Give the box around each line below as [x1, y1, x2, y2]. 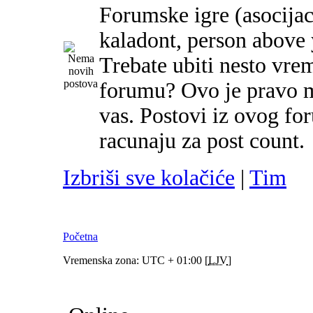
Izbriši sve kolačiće [63, 166, 235, 191]
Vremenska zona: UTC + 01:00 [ [63, 254, 208, 267]
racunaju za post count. [99, 129, 305, 154]
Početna [63, 231, 98, 243]
